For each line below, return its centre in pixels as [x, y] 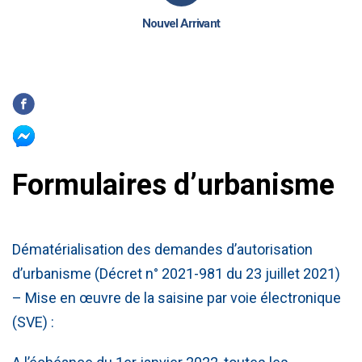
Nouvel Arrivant [181, 23]
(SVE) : [33, 322]
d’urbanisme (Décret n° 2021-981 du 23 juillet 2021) [176, 274]
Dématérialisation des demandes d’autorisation [162, 249]
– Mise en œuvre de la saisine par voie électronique [177, 298]
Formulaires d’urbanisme [173, 185]
